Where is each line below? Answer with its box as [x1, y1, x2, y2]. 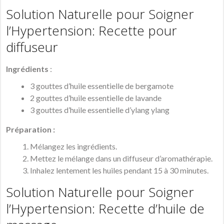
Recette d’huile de [98, 199, 205, 218]
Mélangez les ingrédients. [30, 141, 117, 151]
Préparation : [6, 124, 55, 134]
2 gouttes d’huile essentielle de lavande [30, 93, 162, 103]
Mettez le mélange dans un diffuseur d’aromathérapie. [30, 153, 213, 163]
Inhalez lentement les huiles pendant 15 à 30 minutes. [30, 165, 209, 175]
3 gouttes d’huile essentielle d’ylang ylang [30, 105, 170, 115]
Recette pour [98, 21, 177, 40]
